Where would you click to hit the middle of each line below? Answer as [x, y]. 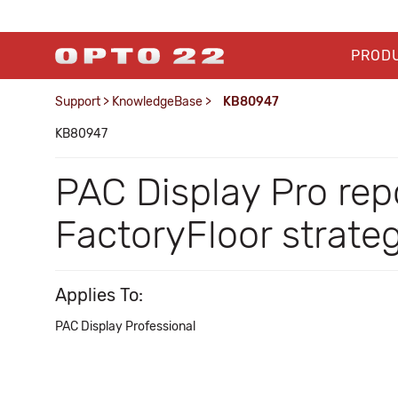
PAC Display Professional [125, 326]
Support [78, 102]
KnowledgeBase [157, 102]
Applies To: [99, 295]
